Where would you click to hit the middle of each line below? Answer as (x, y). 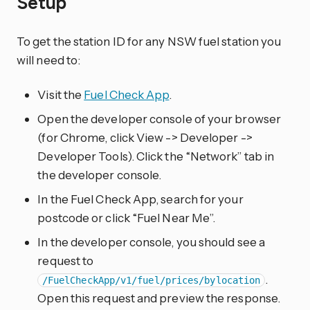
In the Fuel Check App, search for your (140, 199)
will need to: (49, 60)
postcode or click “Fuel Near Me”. (127, 217)
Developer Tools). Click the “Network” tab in (156, 156)
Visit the (61, 94)
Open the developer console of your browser (159, 118)
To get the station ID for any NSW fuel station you (149, 42)
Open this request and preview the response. (159, 298)
